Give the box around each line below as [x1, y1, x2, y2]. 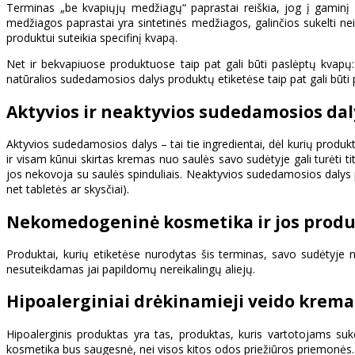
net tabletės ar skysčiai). [6, 181, 129, 197]
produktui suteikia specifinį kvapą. [6, 30, 177, 46]
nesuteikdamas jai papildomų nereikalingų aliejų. [6, 261, 255, 277]
